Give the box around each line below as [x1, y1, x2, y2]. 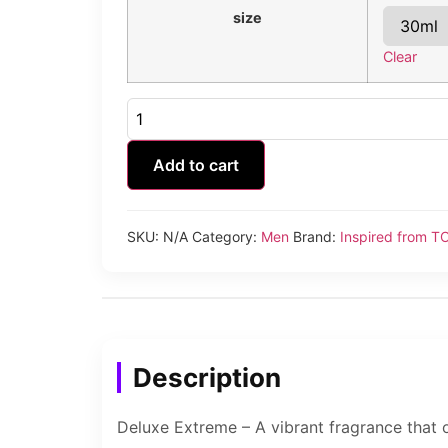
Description [133, 361, 281, 393]
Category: [192, 227, 261, 245]
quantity [126, 126, 188, 147]
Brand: [293, 227, 340, 245]
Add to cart [153, 154, 239, 175]
